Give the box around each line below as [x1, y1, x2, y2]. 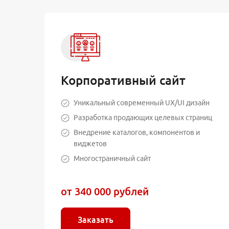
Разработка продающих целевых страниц [74, 113, 213, 122]
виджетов [74, 139, 107, 148]
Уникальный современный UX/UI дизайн [74, 98, 210, 107]
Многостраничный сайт [74, 154, 151, 163]
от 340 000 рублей [61, 185, 149, 197]
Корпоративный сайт [61, 73, 186, 87]
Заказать [78, 215, 113, 224]
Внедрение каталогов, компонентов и [74, 128, 200, 136]
